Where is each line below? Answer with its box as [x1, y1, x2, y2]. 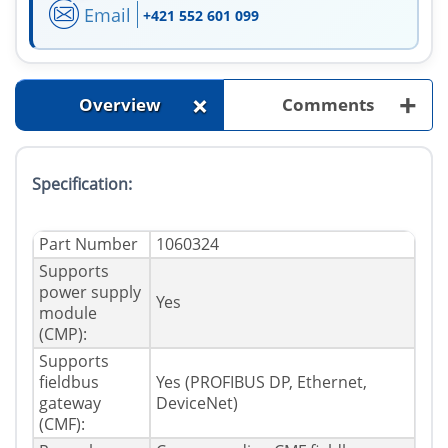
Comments [282, 93, 374, 117]
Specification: [32, 173, 132, 196]
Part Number [39, 233, 138, 256]
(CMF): [39, 413, 85, 436]
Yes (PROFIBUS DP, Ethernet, [156, 371, 367, 394]
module [39, 302, 97, 325]
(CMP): [39, 323, 87, 346]
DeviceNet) [156, 392, 238, 415]
